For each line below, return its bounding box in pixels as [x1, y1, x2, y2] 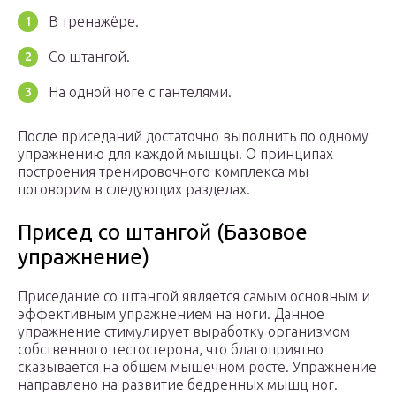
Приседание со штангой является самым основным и [18, 288, 370, 305]
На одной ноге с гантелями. [49, 84, 232, 101]
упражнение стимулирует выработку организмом [18, 324, 350, 340]
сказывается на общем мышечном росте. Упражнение [18, 359, 377, 376]
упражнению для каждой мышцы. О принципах [18, 146, 333, 163]
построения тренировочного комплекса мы [18, 164, 308, 180]
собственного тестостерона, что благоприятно [18, 341, 324, 358]
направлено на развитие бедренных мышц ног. [18, 377, 338, 393]
